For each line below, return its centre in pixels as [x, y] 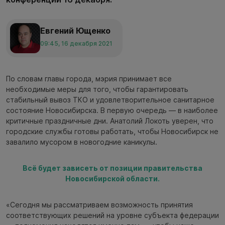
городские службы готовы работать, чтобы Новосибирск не [112, 131]
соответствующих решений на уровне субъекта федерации [113, 215]
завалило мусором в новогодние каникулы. [82, 142]
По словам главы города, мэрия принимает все [89, 78]
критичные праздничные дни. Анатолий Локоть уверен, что [110, 121]
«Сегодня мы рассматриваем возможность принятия [99, 204]
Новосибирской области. [113, 178]
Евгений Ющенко [75, 31]
